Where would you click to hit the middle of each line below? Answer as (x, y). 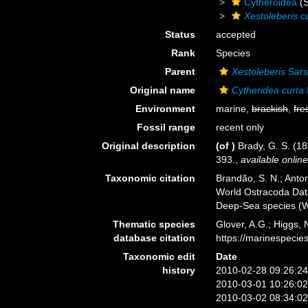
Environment (166, 109)
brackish (270, 109)
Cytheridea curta (268, 90)
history (179, 270)
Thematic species (154, 224)
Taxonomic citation (151, 178)
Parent (180, 71)
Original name (163, 90)
